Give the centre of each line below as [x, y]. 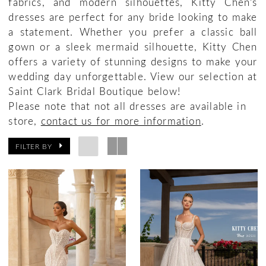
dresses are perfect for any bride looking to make [133, 17]
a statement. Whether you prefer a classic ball [133, 32]
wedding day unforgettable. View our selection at [133, 76]
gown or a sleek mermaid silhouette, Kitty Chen [133, 47]
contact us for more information [121, 121]
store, [25, 121]
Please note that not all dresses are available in [127, 106]
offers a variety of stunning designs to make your [133, 61]
